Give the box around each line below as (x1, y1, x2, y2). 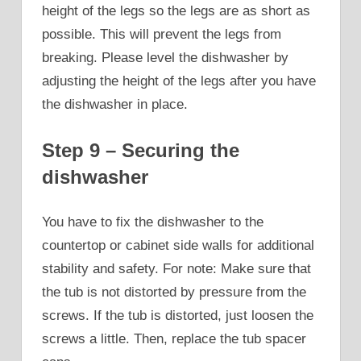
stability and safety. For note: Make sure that (42, 261, 311, 277)
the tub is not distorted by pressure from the (42, 284, 306, 301)
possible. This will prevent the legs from (42, 27, 281, 43)
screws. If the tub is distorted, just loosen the (42, 308, 313, 324)
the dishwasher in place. (42, 97, 188, 113)
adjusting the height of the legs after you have (42, 73, 316, 89)
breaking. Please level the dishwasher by (42, 50, 288, 66)
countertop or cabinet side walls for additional (42, 238, 314, 254)
